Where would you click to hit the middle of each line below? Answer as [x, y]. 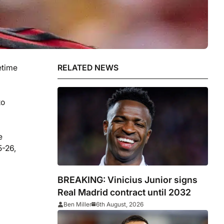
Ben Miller [78, 204]
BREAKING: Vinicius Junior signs [128, 180]
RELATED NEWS [88, 67]
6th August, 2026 [120, 204]
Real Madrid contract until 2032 [124, 192]
